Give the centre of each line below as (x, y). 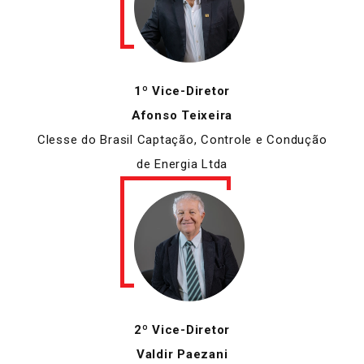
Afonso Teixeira (182, 115)
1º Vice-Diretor (182, 91)
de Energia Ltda (182, 164)
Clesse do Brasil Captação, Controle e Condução (182, 139)
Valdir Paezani (182, 354)
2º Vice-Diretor (182, 329)
